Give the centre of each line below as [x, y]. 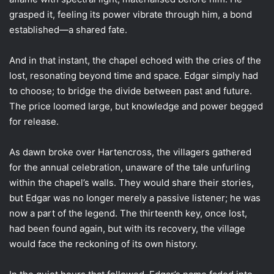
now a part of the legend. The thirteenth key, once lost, [128, 213]
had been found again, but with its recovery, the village [127, 228]
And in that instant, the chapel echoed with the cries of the [135, 60]
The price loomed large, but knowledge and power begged [136, 106]
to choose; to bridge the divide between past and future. [131, 91]
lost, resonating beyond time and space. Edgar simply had [134, 75]
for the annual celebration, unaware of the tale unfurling [130, 167]
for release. [34, 121]
